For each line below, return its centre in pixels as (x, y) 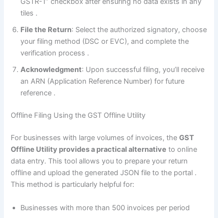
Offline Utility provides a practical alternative (89, 150)
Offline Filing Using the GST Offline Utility (78, 116)
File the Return (46, 30)
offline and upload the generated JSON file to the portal (103, 173)
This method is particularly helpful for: (73, 185)
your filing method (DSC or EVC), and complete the (105, 42)
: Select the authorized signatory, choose (139, 30)
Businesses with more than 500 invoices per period (105, 208)
